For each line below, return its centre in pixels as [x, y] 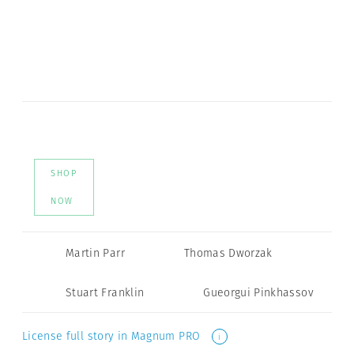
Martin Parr [95, 252]
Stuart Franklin [105, 293]
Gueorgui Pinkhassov [258, 293]
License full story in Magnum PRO [113, 335]
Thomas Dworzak [228, 252]
